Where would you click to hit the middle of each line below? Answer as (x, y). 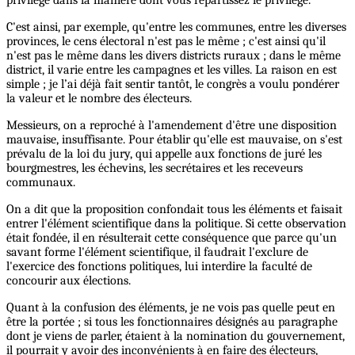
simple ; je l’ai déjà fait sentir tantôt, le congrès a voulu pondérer (173, 84)
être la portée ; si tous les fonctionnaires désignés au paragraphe (172, 322)
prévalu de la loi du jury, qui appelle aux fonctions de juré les (164, 154)
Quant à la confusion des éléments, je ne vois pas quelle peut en (171, 308)
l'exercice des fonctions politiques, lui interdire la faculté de (159, 267)
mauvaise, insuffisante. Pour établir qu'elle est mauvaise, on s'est (174, 140)
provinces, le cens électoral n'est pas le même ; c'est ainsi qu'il (166, 42)
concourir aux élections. (69, 281)
